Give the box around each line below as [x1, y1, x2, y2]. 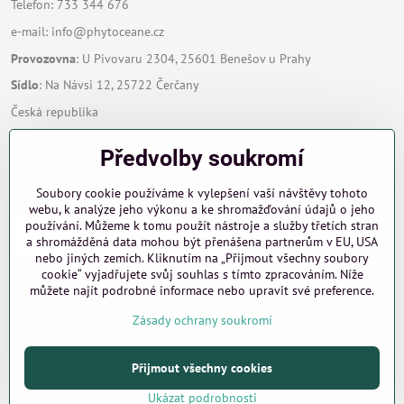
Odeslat [26, 297, 69, 314]
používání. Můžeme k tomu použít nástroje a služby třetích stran [25, 217, 379, 234]
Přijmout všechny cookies [132, 360, 272, 376]
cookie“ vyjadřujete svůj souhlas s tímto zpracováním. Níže [41, 266, 363, 282]
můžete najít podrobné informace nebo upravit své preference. [30, 282, 374, 298]
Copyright [194, 360, 252, 377]
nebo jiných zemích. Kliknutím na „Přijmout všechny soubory [35, 250, 369, 266]
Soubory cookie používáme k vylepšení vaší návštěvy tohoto [36, 185, 368, 201]
